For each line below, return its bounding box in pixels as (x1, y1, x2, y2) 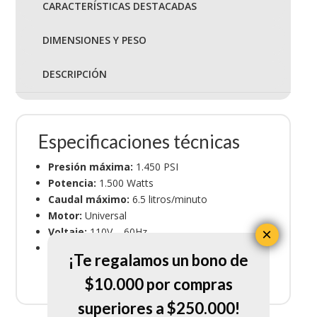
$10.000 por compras (84, 275, 233, 294)
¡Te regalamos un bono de (69, 250, 248, 270)
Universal (81, 208, 127, 222)
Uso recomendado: (47, 241, 146, 255)
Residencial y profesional (145, 241, 269, 255)
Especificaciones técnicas (38, 129, 240, 153)
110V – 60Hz (86, 224, 147, 238)
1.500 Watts (96, 175, 154, 190)
